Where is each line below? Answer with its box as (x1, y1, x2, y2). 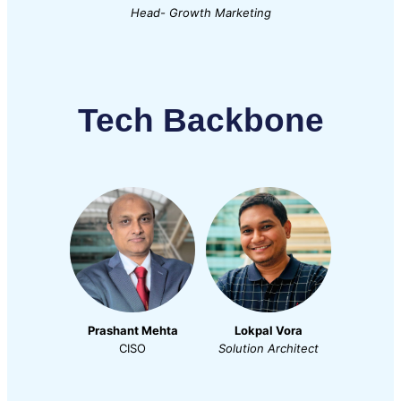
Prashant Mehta (87, 322, 178, 337)
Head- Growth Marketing (130, 5, 271, 21)
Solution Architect (218, 340, 319, 355)
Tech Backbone (77, 100, 324, 139)
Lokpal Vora (235, 322, 303, 337)
